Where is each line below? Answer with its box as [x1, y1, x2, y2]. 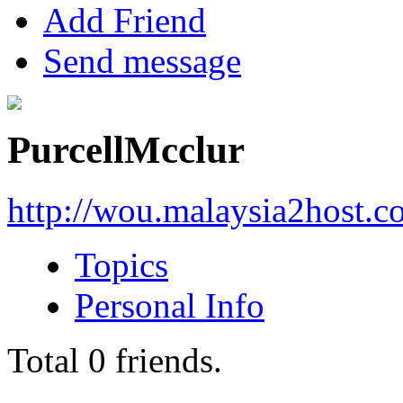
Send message [43, 40, 241, 80]
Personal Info [75, 285, 264, 325]
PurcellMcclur [7, 128, 245, 171]
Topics [75, 245, 168, 284]
